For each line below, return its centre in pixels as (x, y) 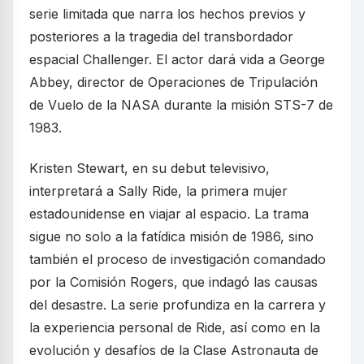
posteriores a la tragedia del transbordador (161, 37)
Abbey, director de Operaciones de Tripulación (173, 82)
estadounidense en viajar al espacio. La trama (169, 214)
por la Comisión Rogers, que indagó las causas (173, 282)
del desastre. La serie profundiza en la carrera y (178, 305)
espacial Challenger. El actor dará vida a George (177, 59)
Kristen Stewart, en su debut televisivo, (149, 168)
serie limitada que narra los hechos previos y (167, 14)
